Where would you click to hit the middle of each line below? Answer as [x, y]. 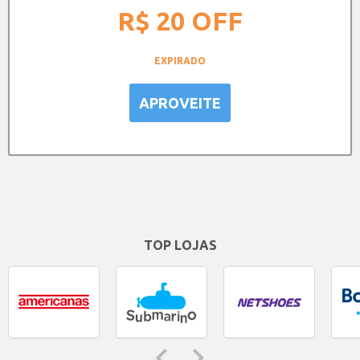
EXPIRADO [180, 61]
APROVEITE [180, 102]
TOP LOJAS [180, 245]
